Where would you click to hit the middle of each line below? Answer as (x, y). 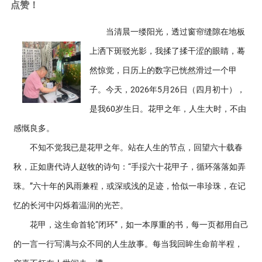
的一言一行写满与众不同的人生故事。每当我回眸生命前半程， (128, 244)
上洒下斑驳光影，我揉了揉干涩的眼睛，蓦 (167, 51)
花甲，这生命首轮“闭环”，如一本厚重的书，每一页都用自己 (131, 225)
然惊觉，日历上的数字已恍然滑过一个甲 (163, 70)
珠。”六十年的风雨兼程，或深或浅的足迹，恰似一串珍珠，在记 (130, 186)
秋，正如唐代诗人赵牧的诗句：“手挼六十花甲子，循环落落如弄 (130, 167)
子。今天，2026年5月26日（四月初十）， (167, 89)
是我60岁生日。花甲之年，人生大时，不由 (168, 109)
